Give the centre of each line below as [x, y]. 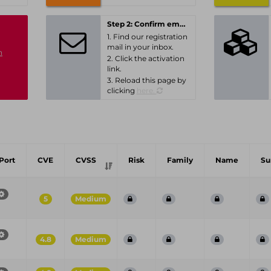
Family [180, 160]
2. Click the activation [145, 58]
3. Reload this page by [146, 80]
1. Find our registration [147, 37]
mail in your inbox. [140, 47]
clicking [122, 90]
